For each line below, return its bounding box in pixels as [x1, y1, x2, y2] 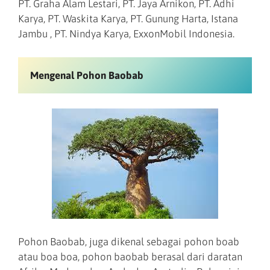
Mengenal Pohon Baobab [30, 69, 143, 81]
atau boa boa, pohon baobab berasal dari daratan [18, 250, 242, 263]
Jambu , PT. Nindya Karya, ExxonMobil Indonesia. [18, 28, 234, 40]
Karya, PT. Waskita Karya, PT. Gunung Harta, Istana [18, 13, 238, 25]
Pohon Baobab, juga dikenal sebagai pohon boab [18, 235, 239, 248]
